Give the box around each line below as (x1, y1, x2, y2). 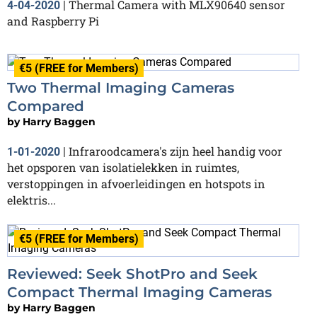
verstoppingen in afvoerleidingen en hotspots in (7, 176, 265, 192)
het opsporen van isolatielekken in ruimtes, (7, 160, 239, 175)
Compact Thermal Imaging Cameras (7, 284, 272, 301)
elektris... (7, 192, 56, 208)
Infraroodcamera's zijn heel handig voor (69, 144, 282, 159)
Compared (7, 98, 84, 115)
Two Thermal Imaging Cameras (7, 79, 234, 97)
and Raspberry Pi (7, 13, 99, 28)
